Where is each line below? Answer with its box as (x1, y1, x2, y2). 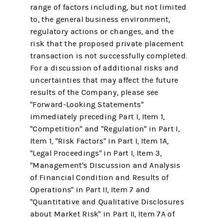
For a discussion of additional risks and (30, 64, 179, 73)
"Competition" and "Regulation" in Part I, (30, 125, 180, 133)
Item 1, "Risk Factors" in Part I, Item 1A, (30, 137, 169, 145)
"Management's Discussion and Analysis (30, 161, 181, 170)
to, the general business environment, (30, 15, 170, 24)
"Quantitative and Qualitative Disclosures (30, 198, 184, 206)
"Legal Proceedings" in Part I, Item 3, (30, 149, 162, 158)
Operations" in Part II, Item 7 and (30, 185, 150, 194)
